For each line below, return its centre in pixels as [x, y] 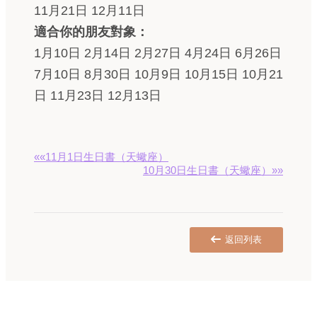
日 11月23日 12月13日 [98, 96]
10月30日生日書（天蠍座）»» [213, 170]
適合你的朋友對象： [91, 32]
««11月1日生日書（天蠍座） [101, 157]
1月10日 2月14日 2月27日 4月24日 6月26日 [158, 53]
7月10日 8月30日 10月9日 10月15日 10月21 [158, 74]
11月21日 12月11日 [90, 11]
